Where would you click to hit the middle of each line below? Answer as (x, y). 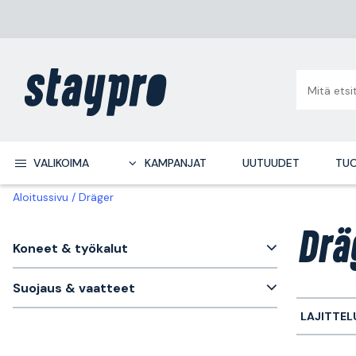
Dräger (96, 197)
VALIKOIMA (61, 163)
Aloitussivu (41, 197)
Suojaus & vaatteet (74, 288)
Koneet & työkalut (70, 248)
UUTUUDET (271, 163)
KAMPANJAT (175, 163)
